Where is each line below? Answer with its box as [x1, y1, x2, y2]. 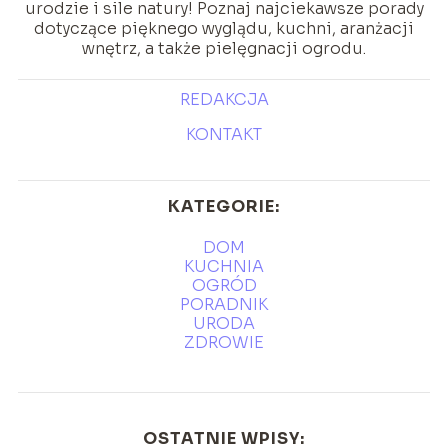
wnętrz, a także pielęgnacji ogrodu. [82, 38, 366, 60]
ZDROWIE [184, 332, 264, 354]
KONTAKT [186, 124, 262, 146]
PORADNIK [180, 294, 268, 316]
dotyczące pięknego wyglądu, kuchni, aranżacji [34, 18, 414, 40]
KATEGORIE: [168, 196, 280, 218]
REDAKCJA [179, 89, 269, 111]
